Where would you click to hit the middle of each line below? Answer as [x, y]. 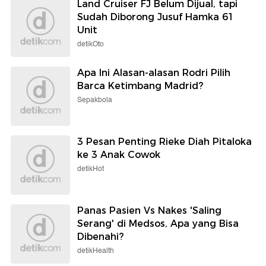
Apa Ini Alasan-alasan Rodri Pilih [154, 72]
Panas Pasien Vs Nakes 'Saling [149, 210]
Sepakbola [95, 100]
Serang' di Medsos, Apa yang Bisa [158, 223]
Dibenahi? [100, 236]
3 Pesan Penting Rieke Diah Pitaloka [164, 141]
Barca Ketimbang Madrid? [140, 85]
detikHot [91, 169]
